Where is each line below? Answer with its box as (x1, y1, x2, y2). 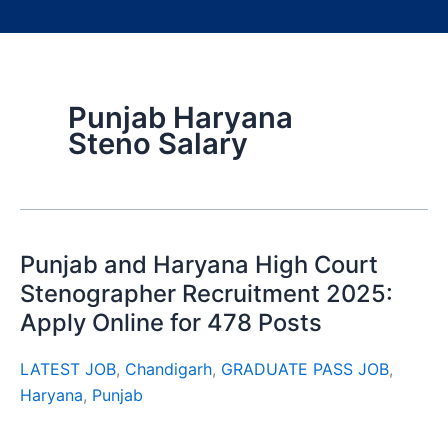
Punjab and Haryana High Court (20, 250, 378, 279)
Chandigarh (125, 359, 212, 380)
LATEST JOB (20, 359, 116, 380)
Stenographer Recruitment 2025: (20, 279, 393, 308)
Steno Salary (68, 126, 248, 161)
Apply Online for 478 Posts (20, 308, 322, 337)
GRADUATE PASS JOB (221, 359, 389, 380)
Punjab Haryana (68, 100, 293, 135)
